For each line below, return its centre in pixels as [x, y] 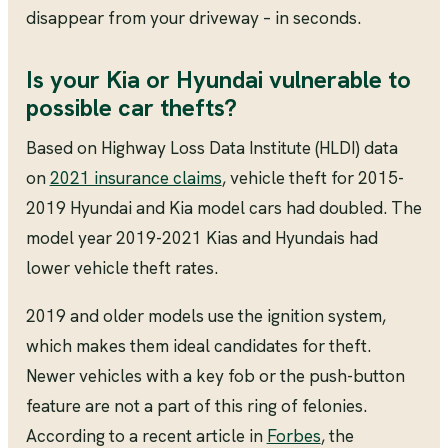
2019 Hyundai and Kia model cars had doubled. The [223, 208]
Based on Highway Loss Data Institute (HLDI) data [211, 148]
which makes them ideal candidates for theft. [198, 346]
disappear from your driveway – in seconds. [193, 17]
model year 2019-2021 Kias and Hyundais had [201, 238]
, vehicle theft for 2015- [312, 178]
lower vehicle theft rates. [121, 268]
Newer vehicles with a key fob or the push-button [215, 376]
